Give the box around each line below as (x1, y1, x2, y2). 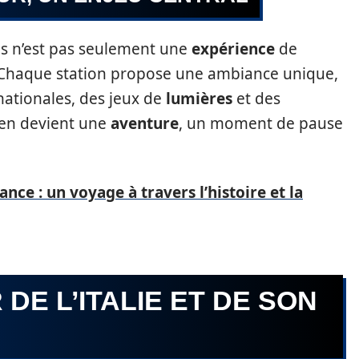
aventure (111, 113, 179, 134)
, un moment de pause (179, 113, 343, 134)
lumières (166, 88, 232, 109)
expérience (192, 38, 275, 59)
